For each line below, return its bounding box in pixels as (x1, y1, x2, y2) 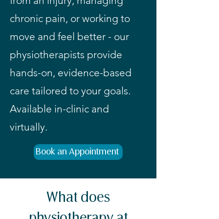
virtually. (10, 121, 47, 133)
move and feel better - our (10, 30, 129, 43)
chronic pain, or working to (10, 12, 130, 24)
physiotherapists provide (10, 48, 122, 61)
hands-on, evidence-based (10, 66, 131, 79)
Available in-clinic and (10, 103, 109, 115)
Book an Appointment (35, 147, 119, 157)
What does (46, 191, 110, 206)
